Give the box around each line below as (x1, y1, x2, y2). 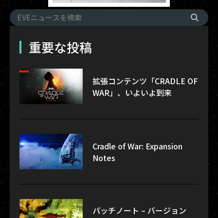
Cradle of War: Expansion (92, 140, 182, 152)
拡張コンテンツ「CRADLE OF (92, 74, 198, 87)
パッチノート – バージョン (92, 204, 186, 217)
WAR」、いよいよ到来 (92, 86, 172, 98)
